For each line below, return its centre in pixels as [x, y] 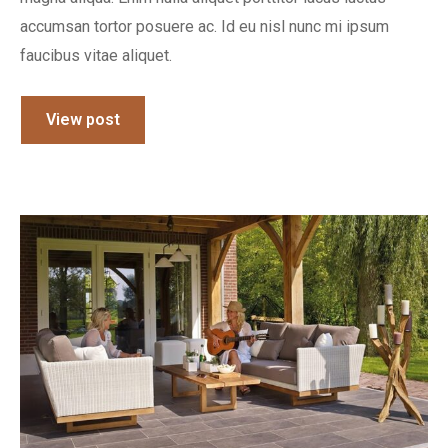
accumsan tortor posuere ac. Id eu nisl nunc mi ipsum [204, 26]
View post [83, 119]
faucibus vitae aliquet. [96, 55]
